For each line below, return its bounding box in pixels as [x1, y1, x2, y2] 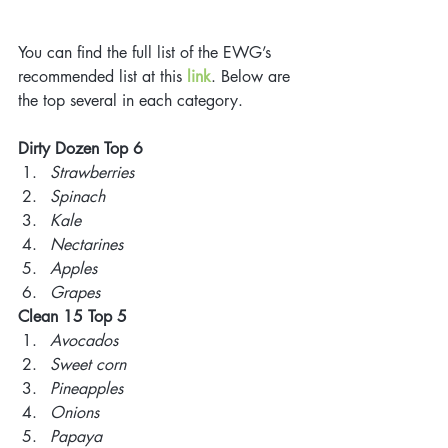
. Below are [211, 66, 295, 88]
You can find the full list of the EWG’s [18, 42, 276, 64]
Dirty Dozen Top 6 [18, 138, 143, 160]
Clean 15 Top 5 [18, 306, 127, 328]
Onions [50, 402, 104, 424]
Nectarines [50, 234, 128, 256]
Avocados [50, 330, 123, 352]
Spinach [50, 186, 110, 208]
